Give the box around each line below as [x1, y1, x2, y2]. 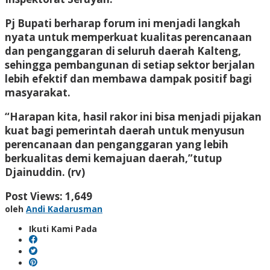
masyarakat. [5, 85, 71, 99]
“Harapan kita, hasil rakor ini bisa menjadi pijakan [5, 109, 262, 124]
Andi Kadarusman [26, 202, 102, 215]
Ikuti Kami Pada [29, 222, 97, 234]
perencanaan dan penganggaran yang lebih [5, 137, 228, 151]
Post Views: [5, 189, 63, 203]
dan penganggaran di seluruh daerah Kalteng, [5, 43, 241, 58]
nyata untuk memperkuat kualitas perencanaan [5, 30, 252, 44]
